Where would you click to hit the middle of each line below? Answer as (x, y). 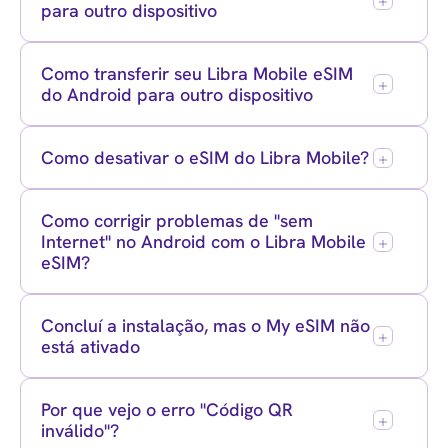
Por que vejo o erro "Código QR (167, 409)
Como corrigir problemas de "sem (177, 220)
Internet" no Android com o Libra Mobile (203, 241)
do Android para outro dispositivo (177, 94)
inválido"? (80, 430)
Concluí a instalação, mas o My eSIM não (205, 325)
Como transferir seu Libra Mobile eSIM (197, 73)
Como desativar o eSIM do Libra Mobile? (205, 157)
